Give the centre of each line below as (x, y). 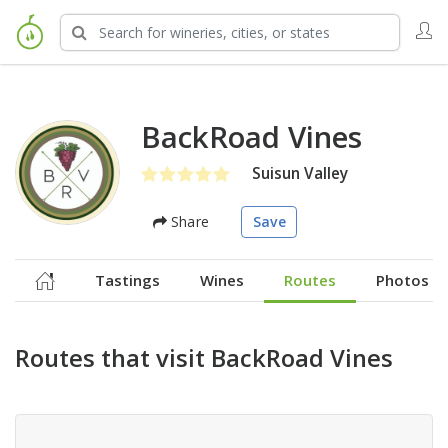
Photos (402, 279)
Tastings (127, 279)
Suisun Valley (300, 173)
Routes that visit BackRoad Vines (204, 357)
